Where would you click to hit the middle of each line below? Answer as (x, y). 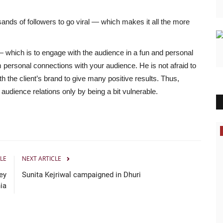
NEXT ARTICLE (42, 158)
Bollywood (58, 131)
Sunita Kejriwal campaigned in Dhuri (81, 174)
